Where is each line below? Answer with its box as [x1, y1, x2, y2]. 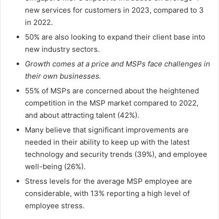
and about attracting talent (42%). [25, 110, 139, 120]
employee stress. [25, 201, 85, 211]
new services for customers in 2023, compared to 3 [25, 5, 204, 15]
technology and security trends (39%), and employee [25, 150, 207, 159]
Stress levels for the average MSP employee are [25, 176, 192, 186]
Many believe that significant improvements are [25, 125, 189, 135]
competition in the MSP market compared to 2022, [25, 98, 198, 108]
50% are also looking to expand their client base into [25, 32, 205, 42]
